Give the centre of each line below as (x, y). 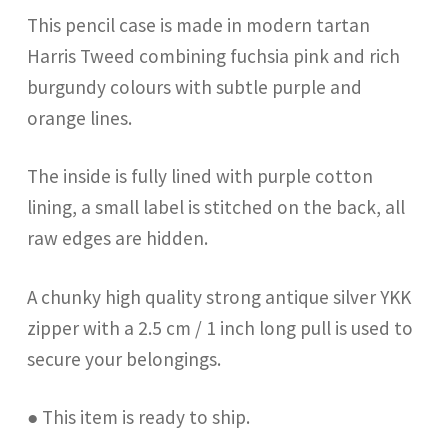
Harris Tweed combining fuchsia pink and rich (214, 56)
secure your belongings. (124, 358)
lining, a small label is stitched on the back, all (216, 207)
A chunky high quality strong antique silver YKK (219, 296)
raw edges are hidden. (118, 238)
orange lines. (80, 118)
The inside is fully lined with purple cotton (200, 176)
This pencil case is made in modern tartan (199, 25)
